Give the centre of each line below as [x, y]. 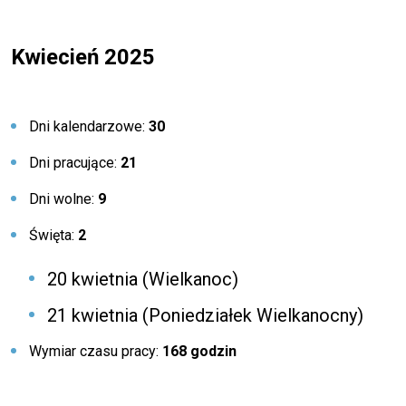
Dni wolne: [63, 199]
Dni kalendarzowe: [89, 126]
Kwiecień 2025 [83, 57]
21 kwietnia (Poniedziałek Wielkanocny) [205, 315]
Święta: [53, 235]
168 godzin [199, 351]
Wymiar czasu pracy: [96, 351]
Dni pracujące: [75, 163]
